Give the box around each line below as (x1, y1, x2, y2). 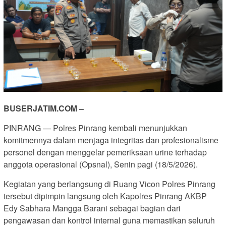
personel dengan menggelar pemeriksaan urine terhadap (4, 146, 207, 158)
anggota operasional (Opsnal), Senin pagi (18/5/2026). (4, 158, 198, 171)
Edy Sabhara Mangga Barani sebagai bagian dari (4, 202, 181, 214)
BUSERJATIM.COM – (4, 102, 84, 115)
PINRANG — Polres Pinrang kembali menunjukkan (4, 122, 187, 134)
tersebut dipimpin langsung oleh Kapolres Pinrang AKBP (4, 190, 207, 202)
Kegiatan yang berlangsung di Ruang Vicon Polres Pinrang (4, 178, 215, 190)
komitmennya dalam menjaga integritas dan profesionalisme (4, 134, 218, 146)
